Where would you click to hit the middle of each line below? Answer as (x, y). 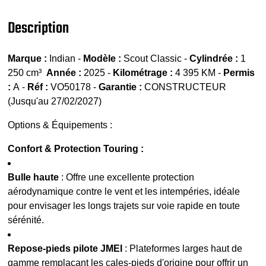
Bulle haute (34, 177)
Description (39, 28)
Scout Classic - (156, 58)
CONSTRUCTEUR (184, 87)
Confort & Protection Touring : (76, 148)
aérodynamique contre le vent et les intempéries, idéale (124, 191)
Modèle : (102, 58)
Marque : (28, 58)
